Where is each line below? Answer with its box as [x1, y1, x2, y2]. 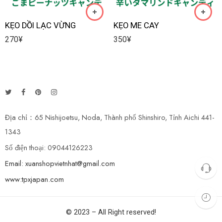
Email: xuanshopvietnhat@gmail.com [5, 158, 115, 169]
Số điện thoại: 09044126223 [5, 142, 93, 153]
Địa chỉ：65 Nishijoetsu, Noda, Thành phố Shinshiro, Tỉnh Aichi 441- [5, 112, 214, 123]
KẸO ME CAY [113, 21, 159, 31]
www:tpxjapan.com [5, 174, 64, 185]
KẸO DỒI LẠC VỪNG [5, 21, 76, 31]
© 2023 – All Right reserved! [66, 208, 156, 217]
